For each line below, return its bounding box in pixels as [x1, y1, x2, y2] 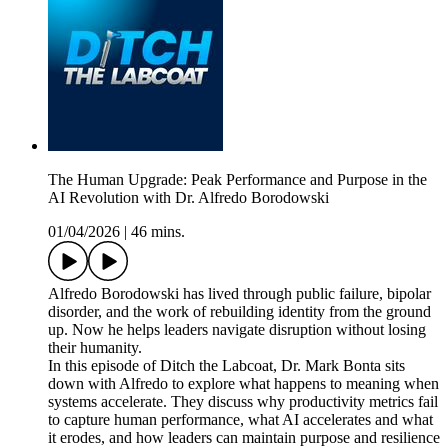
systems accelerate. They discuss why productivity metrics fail [48, 393, 438, 411]
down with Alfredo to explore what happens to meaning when [48, 375, 439, 393]
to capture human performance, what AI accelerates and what [48, 411, 433, 429]
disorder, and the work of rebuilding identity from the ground [48, 303, 431, 321]
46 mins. [131, 223, 185, 241]
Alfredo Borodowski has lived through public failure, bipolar [48, 285, 431, 303]
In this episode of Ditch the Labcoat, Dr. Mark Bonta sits [48, 357, 405, 375]
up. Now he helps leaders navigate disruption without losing [48, 321, 426, 339]
